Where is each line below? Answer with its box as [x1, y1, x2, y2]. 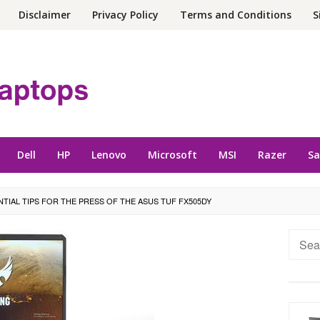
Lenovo [91, 147, 126, 161]
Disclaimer [19, 8, 71, 21]
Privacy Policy [92, 8, 159, 21]
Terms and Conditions [180, 8, 291, 21]
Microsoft [148, 147, 197, 161]
